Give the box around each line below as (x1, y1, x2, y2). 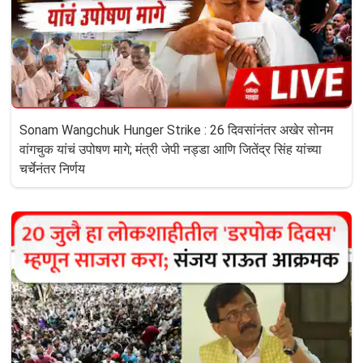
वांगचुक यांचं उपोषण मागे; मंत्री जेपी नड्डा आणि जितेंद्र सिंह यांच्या (19, 141, 322, 157)
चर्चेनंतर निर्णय (19, 160, 85, 177)
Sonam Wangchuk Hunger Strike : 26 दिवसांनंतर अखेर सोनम (19, 122, 333, 138)
